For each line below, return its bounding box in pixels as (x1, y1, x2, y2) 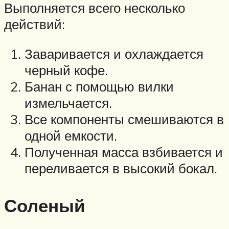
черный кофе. (25, 61, 108, 78)
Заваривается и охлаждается (25, 45, 203, 62)
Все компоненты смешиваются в (25, 110, 224, 127)
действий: (4, 16, 65, 33)
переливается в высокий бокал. (25, 159, 217, 176)
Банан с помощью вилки (25, 78, 174, 95)
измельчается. (25, 94, 112, 111)
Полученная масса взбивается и (25, 143, 223, 160)
